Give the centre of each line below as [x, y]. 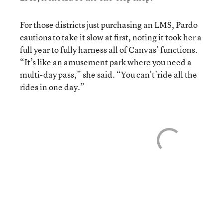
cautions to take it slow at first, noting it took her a [111, 37]
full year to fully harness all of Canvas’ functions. [109, 49]
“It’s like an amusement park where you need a [106, 62]
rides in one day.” [53, 87]
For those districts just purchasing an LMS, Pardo [109, 24]
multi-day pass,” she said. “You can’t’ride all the [109, 74]
